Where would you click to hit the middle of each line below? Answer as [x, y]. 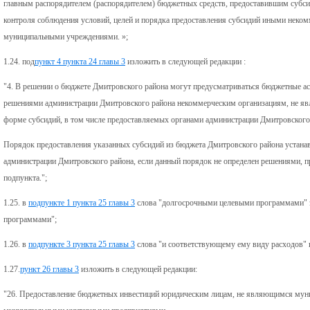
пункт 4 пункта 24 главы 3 [80, 61]
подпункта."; [25, 177]
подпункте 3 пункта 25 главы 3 [82, 244]
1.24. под [19, 61]
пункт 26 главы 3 [49, 269]
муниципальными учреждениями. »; [66, 36]
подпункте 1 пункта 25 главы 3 [82, 202]
